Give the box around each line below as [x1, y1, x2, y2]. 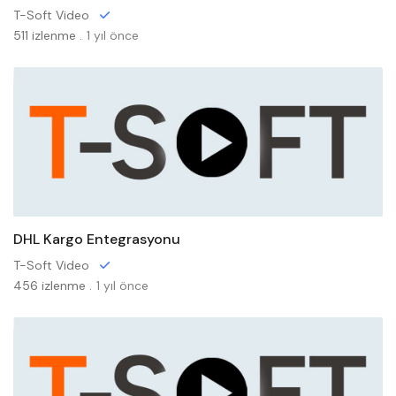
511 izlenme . [13, 27, 82, 43]
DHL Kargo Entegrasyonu [13, 230, 180, 248]
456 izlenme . [13, 278, 92, 293]
